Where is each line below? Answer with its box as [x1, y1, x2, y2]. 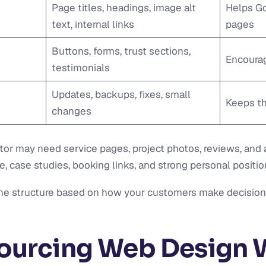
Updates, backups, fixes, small [51, 88, 191, 101]
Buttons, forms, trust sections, [51, 45, 191, 58]
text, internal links [51, 18, 134, 31]
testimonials [51, 61, 110, 74]
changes [51, 104, 91, 118]
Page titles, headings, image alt [51, 1, 196, 14]
